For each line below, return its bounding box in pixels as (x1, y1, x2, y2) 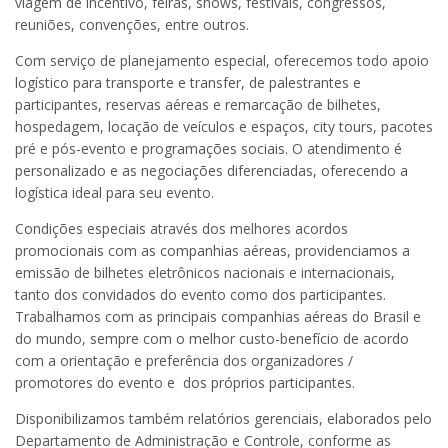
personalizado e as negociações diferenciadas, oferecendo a (15, 160, 408, 180)
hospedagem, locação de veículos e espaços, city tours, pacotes (15, 116, 433, 136)
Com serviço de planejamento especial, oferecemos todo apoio (15, 50, 429, 70)
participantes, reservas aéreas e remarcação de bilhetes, (15, 94, 381, 114)
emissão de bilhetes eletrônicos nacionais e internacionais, (15, 262, 395, 282)
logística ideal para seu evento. (15, 182, 214, 202)
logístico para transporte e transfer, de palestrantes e (15, 72, 361, 92)
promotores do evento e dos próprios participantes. (15, 372, 355, 392)
